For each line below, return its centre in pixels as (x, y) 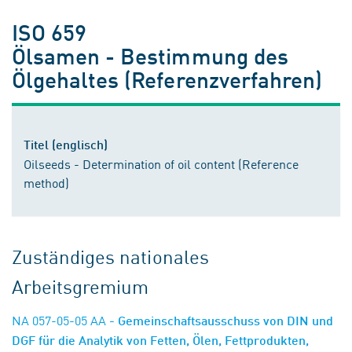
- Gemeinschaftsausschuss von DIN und (220, 321)
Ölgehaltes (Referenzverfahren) (167, 79)
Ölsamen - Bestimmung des (150, 56)
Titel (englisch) (66, 145)
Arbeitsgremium (81, 286)
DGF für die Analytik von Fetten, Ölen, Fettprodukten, (160, 340)
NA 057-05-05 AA (59, 320)
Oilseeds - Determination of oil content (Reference (161, 164)
